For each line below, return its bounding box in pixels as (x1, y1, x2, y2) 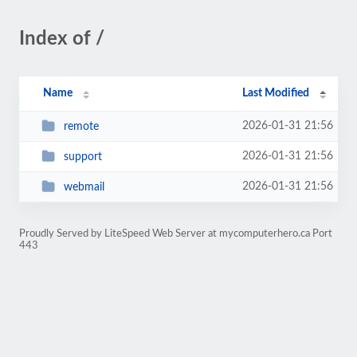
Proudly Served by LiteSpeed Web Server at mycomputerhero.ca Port (19, 229, 332, 238)
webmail (63, 181, 104, 193)
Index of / (19, 29, 104, 49)
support (63, 151, 102, 163)
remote (63, 120, 99, 132)
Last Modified (242, 88, 310, 99)
